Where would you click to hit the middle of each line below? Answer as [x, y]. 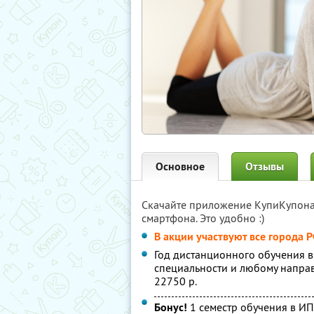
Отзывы [265, 166]
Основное [180, 166]
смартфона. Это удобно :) [203, 218]
